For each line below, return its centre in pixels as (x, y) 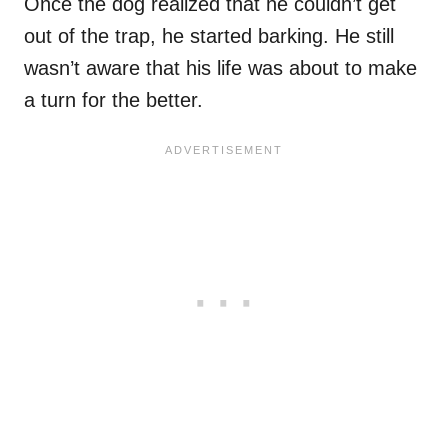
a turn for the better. (113, 100)
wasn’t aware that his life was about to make (220, 68)
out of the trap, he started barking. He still (209, 36)
